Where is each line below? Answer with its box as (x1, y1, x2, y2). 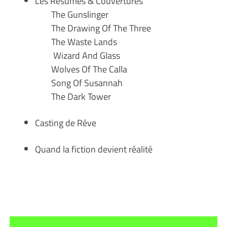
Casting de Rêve (34, 116, 96, 130)
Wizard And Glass (34, 48, 120, 62)
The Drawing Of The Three (51, 21, 151, 35)
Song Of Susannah (51, 75, 123, 90)
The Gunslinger (34, 7, 108, 21)
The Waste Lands (34, 34, 117, 49)
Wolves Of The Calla (51, 62, 127, 76)
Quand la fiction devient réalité (34, 142, 153, 156)
